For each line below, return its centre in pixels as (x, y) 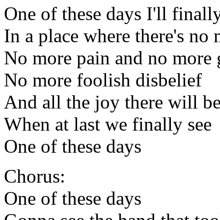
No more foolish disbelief (103, 80)
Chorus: (35, 176)
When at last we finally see (108, 124)
